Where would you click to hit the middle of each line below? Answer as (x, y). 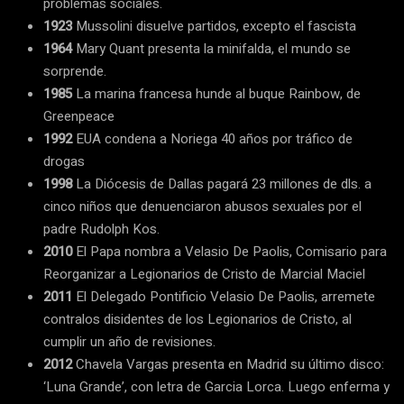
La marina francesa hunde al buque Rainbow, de (216, 94)
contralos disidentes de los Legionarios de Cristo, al (197, 319)
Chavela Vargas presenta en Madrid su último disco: (228, 364)
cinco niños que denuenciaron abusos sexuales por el (202, 207)
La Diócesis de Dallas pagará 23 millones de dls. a (222, 184)
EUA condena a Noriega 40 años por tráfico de (212, 139)
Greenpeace (79, 116)
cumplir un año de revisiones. (129, 342)
